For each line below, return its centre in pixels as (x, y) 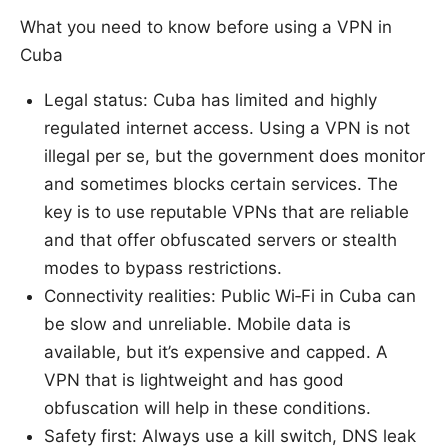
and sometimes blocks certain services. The (221, 184)
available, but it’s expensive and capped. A (216, 352)
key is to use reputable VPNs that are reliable (226, 212)
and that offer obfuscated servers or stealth (220, 240)
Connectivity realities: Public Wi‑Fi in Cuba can (230, 296)
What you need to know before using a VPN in (206, 27)
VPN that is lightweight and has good (194, 380)
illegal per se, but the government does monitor (234, 156)
